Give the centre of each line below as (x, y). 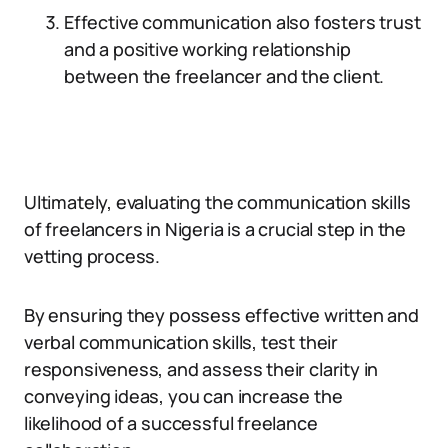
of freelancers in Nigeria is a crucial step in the (215, 229)
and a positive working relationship (207, 49)
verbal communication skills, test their (181, 342)
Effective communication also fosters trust (242, 22)
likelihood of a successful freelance (171, 423)
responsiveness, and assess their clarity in (201, 369)
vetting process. (92, 256)
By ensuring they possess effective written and (221, 315)
